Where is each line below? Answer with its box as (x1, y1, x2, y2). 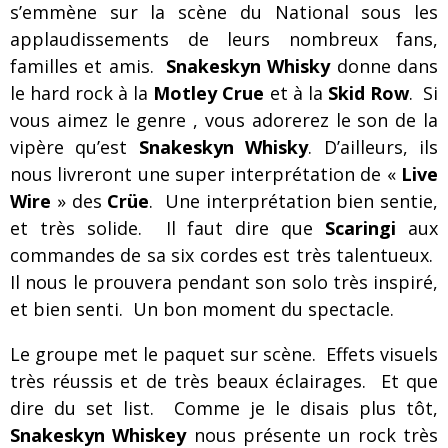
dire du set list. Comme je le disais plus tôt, (10, 396, 438, 420)
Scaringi (325, 216, 397, 240)
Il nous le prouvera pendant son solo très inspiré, (10, 270, 438, 294)
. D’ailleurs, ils (308, 135, 439, 159)
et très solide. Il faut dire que (10, 216, 326, 240)
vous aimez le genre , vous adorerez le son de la (10, 108, 438, 132)
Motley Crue (153, 81, 265, 105)
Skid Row (327, 81, 409, 105)
